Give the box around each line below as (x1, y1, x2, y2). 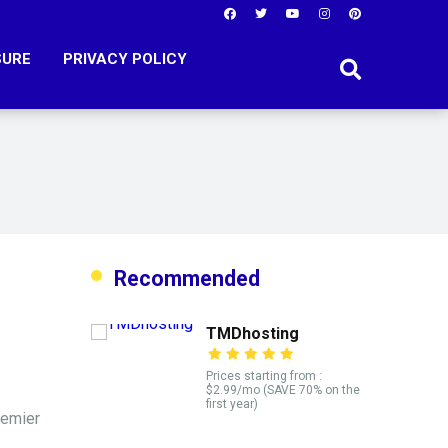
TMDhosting (206, 324, 299, 343)
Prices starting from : (206, 369, 322, 383)
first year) (206, 397, 258, 411)
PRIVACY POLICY (63, 50, 187, 68)
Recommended (114, 266, 260, 291)
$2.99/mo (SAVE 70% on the (206, 383, 360, 397)
